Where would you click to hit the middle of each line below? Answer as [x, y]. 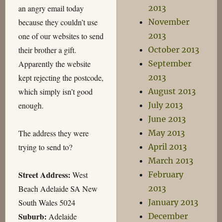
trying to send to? [45, 147]
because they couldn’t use [58, 22]
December [168, 216]
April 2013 [168, 147]
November [169, 22]
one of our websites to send [61, 36]
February [166, 174]
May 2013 [167, 133]
